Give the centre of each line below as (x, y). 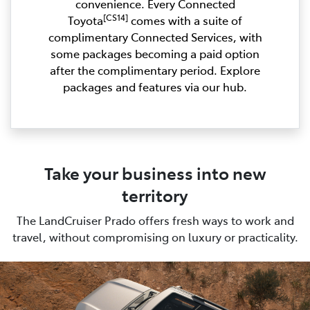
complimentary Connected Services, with (155, 37)
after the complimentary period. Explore (155, 70)
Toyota (85, 20)
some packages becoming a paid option (155, 54)
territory (155, 195)
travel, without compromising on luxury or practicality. (155, 237)
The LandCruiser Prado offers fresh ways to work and (155, 220)
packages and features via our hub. (155, 87)
